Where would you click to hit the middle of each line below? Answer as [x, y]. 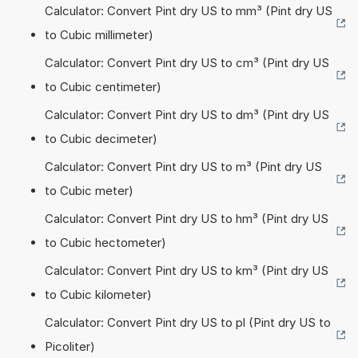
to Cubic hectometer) [105, 242]
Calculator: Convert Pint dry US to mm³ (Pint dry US [189, 10]
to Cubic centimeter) [103, 86]
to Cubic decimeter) [101, 138]
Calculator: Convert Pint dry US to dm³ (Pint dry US [187, 114]
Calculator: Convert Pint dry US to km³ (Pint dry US [187, 270]
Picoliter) [70, 346]
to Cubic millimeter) [99, 34]
